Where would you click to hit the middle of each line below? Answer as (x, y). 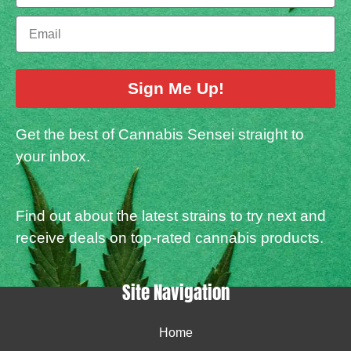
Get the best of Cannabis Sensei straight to (160, 135)
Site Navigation (175, 293)
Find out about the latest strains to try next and (171, 216)
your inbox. (55, 157)
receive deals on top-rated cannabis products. (170, 238)
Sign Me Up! (175, 89)
